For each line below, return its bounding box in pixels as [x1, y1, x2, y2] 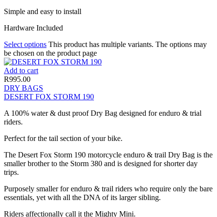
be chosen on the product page [4, 48, 97, 57]
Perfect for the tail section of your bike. [4, 134, 123, 142]
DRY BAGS [4, 83, 43, 92]
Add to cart [4, 66, 38, 75]
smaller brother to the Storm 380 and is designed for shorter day [4, 159, 198, 168]
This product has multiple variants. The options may [48, 40, 207, 48]
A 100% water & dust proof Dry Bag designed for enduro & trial [4, 108, 201, 117]
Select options [4, 40, 46, 48]
